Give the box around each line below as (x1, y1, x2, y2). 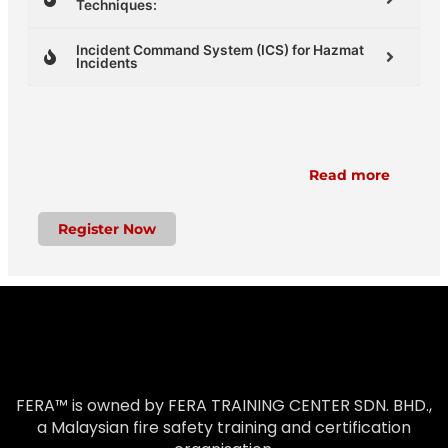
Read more (309, 165, 390, 184)
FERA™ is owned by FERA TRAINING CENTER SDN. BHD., (16, 393, 432, 417)
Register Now (58, 219, 156, 238)
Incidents (76, 54, 138, 71)
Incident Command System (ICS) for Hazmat (76, 41, 364, 58)
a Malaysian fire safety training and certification (37, 415, 411, 439)
